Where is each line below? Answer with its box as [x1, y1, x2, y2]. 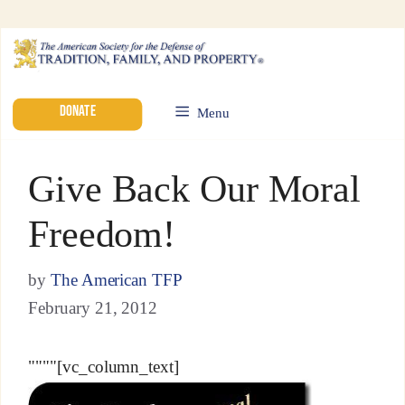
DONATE [59, 100, 96, 120]
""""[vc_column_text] [27, 357, 180, 377]
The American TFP [50, 269, 184, 289]
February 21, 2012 [27, 297, 158, 317]
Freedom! [27, 212, 176, 255]
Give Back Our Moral [27, 167, 362, 210]
